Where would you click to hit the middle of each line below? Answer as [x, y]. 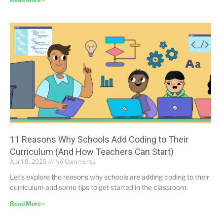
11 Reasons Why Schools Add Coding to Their [99, 139]
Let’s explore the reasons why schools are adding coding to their [110, 177]
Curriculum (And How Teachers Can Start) [92, 152]
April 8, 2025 [29, 162]
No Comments [74, 162]
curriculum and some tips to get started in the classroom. [99, 187]
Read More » [27, 203]
